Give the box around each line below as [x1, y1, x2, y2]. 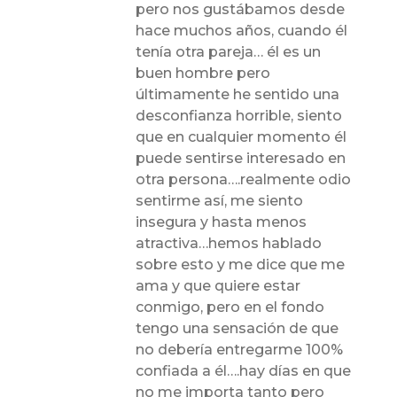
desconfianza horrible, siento [136, 106, 343, 124]
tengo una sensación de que [136, 319, 339, 337]
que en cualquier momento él [136, 128, 347, 145]
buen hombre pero [136, 64, 271, 82]
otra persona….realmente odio [136, 170, 352, 188]
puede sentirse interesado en [136, 149, 346, 167]
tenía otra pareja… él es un [136, 43, 322, 60]
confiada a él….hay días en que [136, 362, 352, 379]
